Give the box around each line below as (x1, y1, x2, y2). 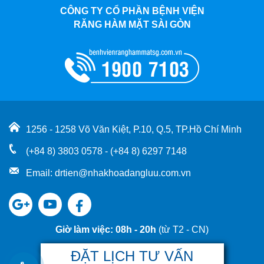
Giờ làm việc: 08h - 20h (55, 225, 159, 235)
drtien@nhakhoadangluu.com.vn (55, 168, 191, 178)
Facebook (68, 192, 110, 202)
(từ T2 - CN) (159, 225, 209, 235)
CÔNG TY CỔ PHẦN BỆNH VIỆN (60, 6, 204, 16)
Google (9, 192, 39, 202)
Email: (26, 168, 55, 178)
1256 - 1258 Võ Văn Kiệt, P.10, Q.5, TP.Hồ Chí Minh (26, 124, 242, 134)
